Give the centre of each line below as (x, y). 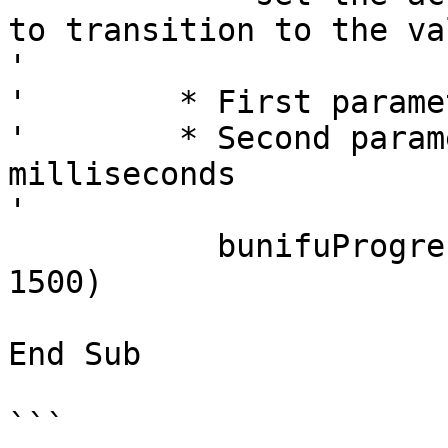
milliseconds (122, 174)
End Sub (74, 354)
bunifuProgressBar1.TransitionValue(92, (84, 246)
